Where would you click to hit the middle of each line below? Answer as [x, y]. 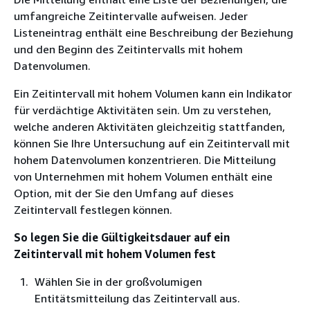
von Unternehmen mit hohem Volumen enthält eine [143, 176]
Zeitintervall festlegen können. [93, 210]
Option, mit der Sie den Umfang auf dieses [124, 193]
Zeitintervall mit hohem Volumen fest [115, 254]
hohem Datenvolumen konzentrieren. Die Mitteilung [145, 160]
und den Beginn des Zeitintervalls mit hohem [128, 49]
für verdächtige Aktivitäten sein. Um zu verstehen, [143, 110]
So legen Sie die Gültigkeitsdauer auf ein [122, 237]
